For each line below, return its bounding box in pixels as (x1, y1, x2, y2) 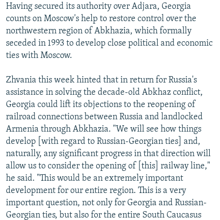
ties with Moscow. (6, 51, 72, 60)
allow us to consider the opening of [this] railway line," (6, 161, 210, 171)
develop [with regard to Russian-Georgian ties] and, (6, 137, 200, 146)
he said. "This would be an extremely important (6, 173, 183, 183)
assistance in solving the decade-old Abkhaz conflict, (6, 87, 203, 97)
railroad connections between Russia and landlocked (6, 112, 203, 122)
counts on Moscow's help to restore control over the (6, 14, 196, 24)
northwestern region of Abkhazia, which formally (6, 26, 192, 36)
